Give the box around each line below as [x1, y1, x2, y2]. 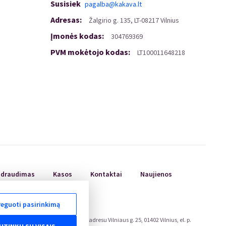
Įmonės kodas [50, 31, 102, 41]
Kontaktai [90, 169, 122, 179]
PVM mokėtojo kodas [50, 47, 128, 57]
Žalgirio [85, 16, 113, 25]
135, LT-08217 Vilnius [118, 16, 179, 25]
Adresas [50, 15, 80, 25]
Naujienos [140, 169, 172, 179]
